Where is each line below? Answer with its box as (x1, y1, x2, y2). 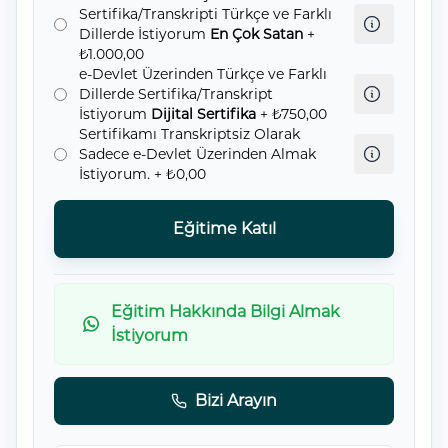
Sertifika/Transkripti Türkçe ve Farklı (79, 5, 332, 23)
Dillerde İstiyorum (79, 25, 210, 43)
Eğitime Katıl (172, 219, 276, 238)
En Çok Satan (210, 25, 303, 43)
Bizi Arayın (195, 391, 277, 410)
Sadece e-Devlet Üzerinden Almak (79, 145, 316, 163)
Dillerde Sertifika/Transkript (79, 85, 273, 103)
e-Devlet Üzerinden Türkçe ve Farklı (79, 65, 327, 83)
